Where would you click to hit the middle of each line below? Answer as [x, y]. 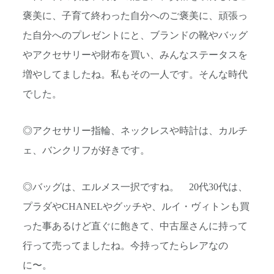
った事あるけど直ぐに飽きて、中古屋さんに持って [135, 227]
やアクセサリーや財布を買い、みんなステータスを [135, 55]
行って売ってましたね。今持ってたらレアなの [125, 246]
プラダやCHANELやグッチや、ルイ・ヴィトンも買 [136, 207]
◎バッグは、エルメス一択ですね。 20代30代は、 [135, 187]
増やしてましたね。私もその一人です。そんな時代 [135, 74]
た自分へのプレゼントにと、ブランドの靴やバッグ [135, 35]
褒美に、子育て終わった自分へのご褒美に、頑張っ [135, 16]
